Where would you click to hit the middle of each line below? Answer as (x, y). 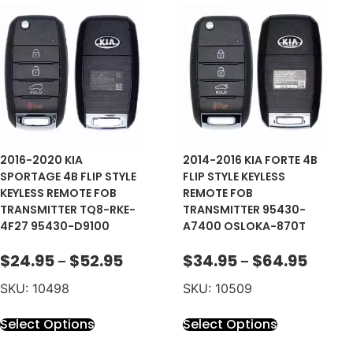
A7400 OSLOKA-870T (245, 227)
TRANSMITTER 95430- (245, 210)
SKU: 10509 (218, 288)
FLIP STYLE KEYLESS (234, 177)
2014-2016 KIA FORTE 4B (251, 160)
